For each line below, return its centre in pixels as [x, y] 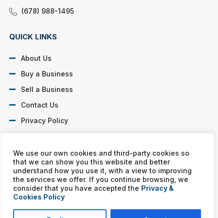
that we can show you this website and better [91, 162]
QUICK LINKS [33, 37]
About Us [36, 58]
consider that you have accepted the [77, 188]
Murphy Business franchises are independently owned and [109, 210]
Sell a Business [47, 90]
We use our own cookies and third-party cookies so [101, 153]
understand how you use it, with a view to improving [102, 171]
